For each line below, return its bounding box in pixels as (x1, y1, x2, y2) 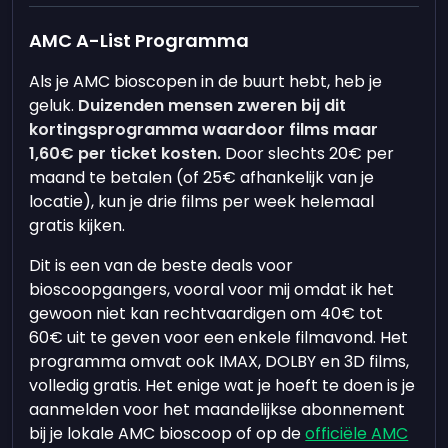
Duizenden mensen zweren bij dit (74, 94, 347, 117)
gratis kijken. (29, 214, 130, 237)
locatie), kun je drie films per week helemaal (29, 190, 375, 213)
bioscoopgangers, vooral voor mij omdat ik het (29, 278, 395, 301)
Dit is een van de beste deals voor (29, 254, 294, 277)
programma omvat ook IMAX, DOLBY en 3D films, (29, 350, 410, 373)
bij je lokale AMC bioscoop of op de (29, 422, 306, 445)
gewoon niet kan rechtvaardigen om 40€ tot (29, 302, 384, 325)
